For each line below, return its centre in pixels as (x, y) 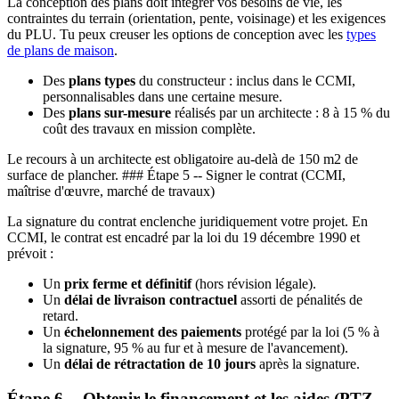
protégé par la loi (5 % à (310, 332)
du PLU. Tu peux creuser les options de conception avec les (177, 35)
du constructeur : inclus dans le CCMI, (245, 81)
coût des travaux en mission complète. (149, 129)
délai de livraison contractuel (151, 300)
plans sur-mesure (120, 113)
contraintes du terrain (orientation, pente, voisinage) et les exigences (196, 19)
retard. (61, 316)
